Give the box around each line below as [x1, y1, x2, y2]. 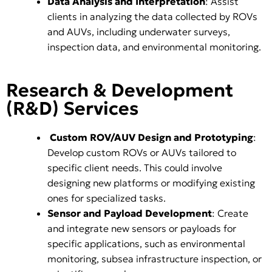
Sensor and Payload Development [47, 207, 212, 220]
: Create [212, 207, 248, 220]
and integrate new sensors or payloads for [47, 222, 236, 235]
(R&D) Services [6, 97, 138, 120]
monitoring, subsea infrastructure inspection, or [47, 253, 262, 265]
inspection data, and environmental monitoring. [47, 41, 261, 53]
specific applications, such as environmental [47, 237, 245, 250]
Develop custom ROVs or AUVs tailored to [47, 146, 236, 159]
